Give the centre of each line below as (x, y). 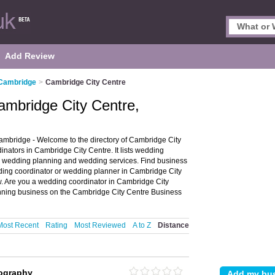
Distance (173, 225)
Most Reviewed (100, 225)
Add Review (30, 56)
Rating (56, 225)
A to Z (142, 225)
